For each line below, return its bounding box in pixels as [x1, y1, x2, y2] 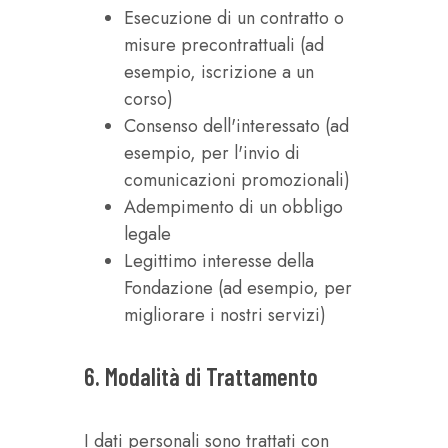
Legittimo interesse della [124, 248, 314, 274]
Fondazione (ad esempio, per [124, 275, 352, 301]
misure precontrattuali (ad [124, 32, 324, 58]
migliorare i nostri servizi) [124, 302, 326, 328]
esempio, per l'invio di [124, 140, 300, 166]
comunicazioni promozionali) [124, 167, 350, 193]
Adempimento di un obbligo [124, 194, 343, 220]
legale [124, 221, 171, 247]
